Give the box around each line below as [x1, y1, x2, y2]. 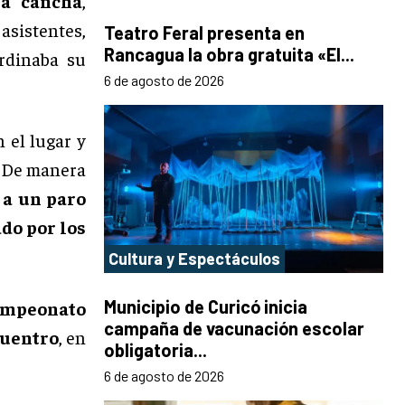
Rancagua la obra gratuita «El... [104, 43, 354, 66]
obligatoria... [104, 338, 207, 361]
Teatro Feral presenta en [104, 22, 305, 44]
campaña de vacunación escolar [104, 316, 364, 339]
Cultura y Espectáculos [108, 248, 280, 268]
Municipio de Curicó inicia [104, 295, 307, 317]
